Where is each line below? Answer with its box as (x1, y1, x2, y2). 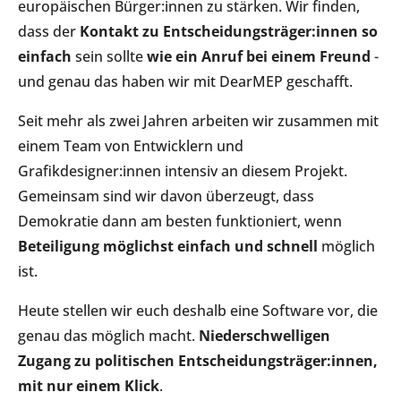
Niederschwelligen (199, 325, 330, 346)
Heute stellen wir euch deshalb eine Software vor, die (18, 300, 378, 320)
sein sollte (72, 46, 147, 66)
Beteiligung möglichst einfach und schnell (18, 235, 318, 256)
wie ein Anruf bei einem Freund (147, 46, 371, 66)
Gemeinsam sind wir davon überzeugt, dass (18, 185, 314, 206)
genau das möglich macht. (18, 325, 199, 346)
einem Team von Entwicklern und (18, 135, 243, 156)
